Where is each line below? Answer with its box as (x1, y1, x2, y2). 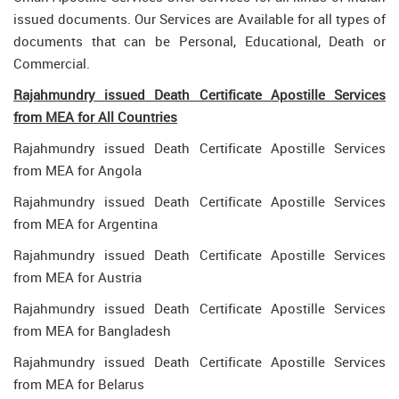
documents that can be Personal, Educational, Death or (13, 32, 386, 50)
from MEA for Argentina (13, 215, 158, 232)
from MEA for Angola (13, 161, 142, 179)
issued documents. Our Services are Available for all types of (13, 10, 386, 28)
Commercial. (13, 54, 90, 72)
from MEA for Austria (13, 268, 142, 286)
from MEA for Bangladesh (13, 322, 171, 339)
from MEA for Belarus (13, 375, 144, 393)
